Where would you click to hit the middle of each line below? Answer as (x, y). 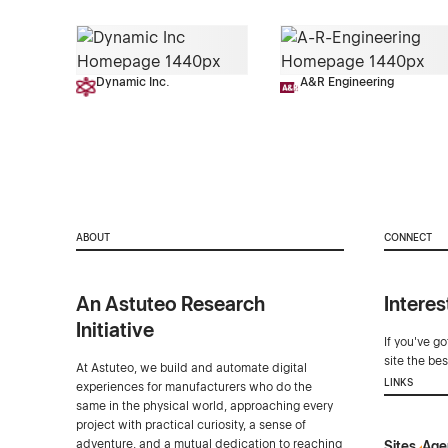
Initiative (114, 329)
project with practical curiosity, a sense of (190, 424)
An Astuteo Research (170, 303)
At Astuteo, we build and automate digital (191, 367)
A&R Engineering (346, 82)
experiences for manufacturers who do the (193, 386)
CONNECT (407, 237)
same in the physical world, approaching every (204, 405)
